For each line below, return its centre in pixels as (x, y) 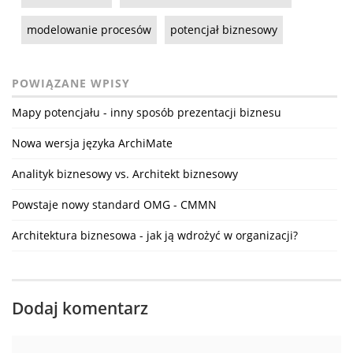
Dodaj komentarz (80, 308)
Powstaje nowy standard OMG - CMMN (114, 204)
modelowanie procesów (89, 29)
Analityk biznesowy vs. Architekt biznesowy (125, 173)
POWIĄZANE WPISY (71, 83)
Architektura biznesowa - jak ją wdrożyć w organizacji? (155, 235)
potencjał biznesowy (224, 29)
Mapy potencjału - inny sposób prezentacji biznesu (147, 112)
